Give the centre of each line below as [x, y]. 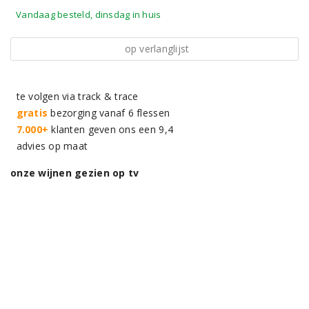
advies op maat [49, 146]
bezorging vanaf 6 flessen [109, 113]
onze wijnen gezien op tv [75, 173]
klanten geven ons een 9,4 [111, 129]
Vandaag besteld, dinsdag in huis [89, 14]
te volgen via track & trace [74, 96]
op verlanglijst [157, 49]
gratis [32, 113]
